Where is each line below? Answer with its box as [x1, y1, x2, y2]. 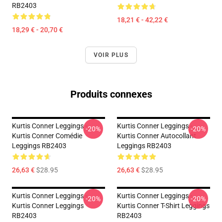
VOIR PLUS [94, 52, 128, 58]
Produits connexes [70, 88, 152, 100]
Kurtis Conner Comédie [12, 132, 82, 140]
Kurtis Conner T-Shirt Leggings [117, 202, 210, 210]
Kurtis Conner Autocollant [117, 132, 196, 140]
